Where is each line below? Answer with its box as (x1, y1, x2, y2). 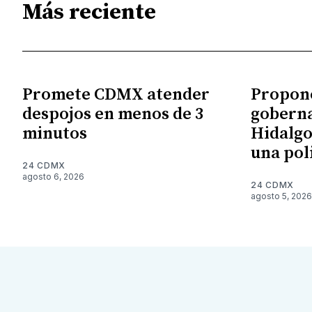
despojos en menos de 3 (22, 103, 203, 125)
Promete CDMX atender (22, 84, 210, 105)
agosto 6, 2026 (22, 171, 84, 182)
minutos (22, 123, 87, 144)
